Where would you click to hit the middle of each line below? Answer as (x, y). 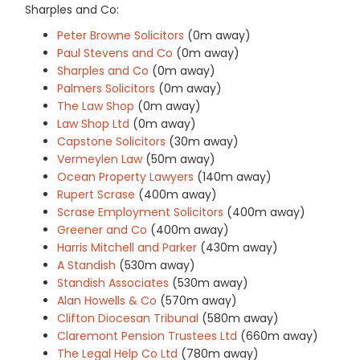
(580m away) (240, 318)
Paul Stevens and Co (115, 53)
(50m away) (180, 159)
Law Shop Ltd (93, 123)
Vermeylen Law (100, 159)
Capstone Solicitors (111, 141)
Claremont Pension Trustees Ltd (147, 335)
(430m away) (239, 247)
